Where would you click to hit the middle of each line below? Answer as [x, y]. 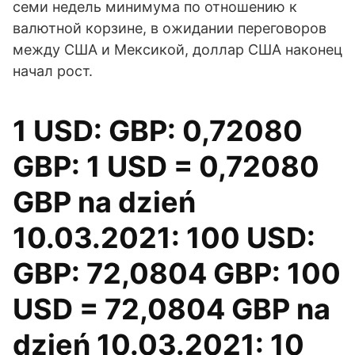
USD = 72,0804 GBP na [172, 309]
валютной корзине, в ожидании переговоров [170, 28]
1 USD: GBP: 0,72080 [158, 131]
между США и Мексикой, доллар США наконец [177, 50]
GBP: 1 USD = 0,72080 [166, 166]
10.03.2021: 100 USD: [164, 238]
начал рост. [53, 71]
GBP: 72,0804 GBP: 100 [177, 273]
